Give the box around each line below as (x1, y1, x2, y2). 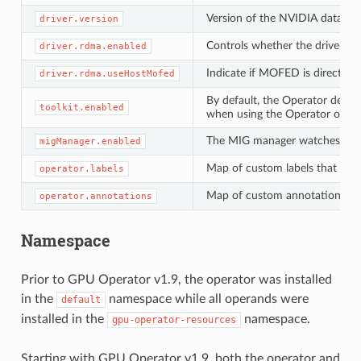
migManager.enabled (39, 136, 141, 147)
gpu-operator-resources (111, 314, 236, 326)
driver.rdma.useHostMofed (39, 68, 175, 80)
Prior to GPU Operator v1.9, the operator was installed (20, 273, 332, 287)
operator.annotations (39, 191, 152, 202)
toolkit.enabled (39, 102, 124, 114)
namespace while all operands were (105, 293, 309, 306)
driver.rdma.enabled (39, 41, 147, 52)
